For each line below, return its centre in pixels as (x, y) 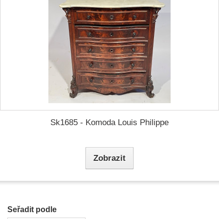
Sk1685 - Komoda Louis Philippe (109, 122)
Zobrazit (109, 158)
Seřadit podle (32, 209)
